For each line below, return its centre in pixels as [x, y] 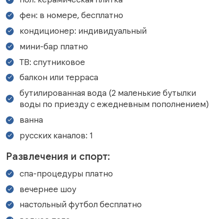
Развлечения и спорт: [58, 156]
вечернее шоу [48, 189]
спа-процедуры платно [66, 173]
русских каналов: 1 [56, 135]
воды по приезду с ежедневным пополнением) [114, 104]
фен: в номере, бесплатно [71, 15]
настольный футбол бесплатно [81, 205]
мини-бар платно [54, 46]
